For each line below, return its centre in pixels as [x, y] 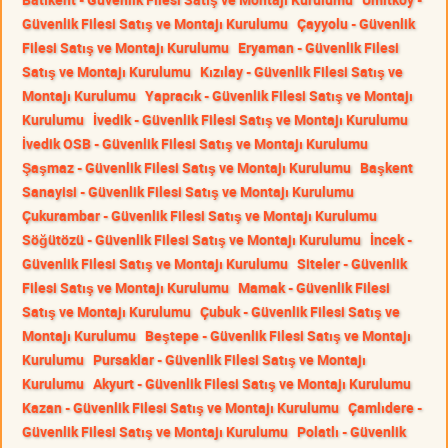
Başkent [386, 168]
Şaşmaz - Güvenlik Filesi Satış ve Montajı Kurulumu [186, 168]
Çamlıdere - [385, 408]
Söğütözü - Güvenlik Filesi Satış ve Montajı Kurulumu [191, 240]
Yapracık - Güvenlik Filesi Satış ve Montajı [279, 96]
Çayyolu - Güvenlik [356, 24]
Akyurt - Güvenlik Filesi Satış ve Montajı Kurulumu [252, 384]
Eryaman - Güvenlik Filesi [318, 48]
